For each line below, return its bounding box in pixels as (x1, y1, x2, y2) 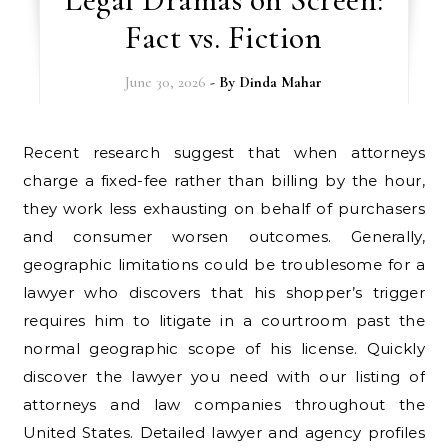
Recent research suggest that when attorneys (23, 143, 35, 162)
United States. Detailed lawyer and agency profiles (23, 423, 425, 442)
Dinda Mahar (239, 73, 323, 91)
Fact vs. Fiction (125, 18, 323, 57)
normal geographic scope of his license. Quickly (23, 339, 425, 358)
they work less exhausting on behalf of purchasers (23, 199, 425, 218)
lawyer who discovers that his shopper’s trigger (23, 283, 425, 302)
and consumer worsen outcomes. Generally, (23, 227, 425, 246)
